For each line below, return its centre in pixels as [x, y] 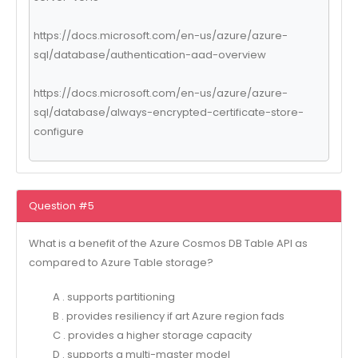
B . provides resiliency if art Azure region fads [168, 316]
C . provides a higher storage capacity [152, 335]
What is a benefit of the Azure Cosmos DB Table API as [168, 244]
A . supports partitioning [113, 296]
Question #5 [61, 205]
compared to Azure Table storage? [121, 263]
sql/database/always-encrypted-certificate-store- [168, 112]
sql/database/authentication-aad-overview [149, 54]
